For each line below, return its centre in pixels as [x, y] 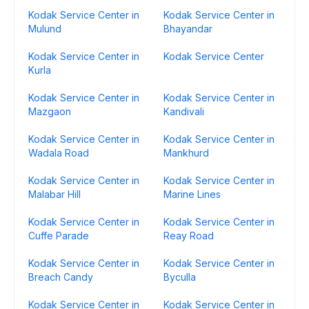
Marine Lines [192, 194]
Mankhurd [186, 153]
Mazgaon [50, 111]
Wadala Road [59, 153]
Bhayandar [188, 29]
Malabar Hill [54, 194]
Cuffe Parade [59, 236]
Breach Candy [61, 277]
